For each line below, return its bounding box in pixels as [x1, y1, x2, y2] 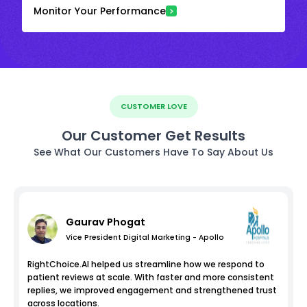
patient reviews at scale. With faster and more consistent [27, 271, 274, 283]
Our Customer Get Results [62, 125, 245, 145]
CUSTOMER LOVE [120, 100, 187, 112]
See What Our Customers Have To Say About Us [34, 145, 273, 159]
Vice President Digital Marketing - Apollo [66, 232, 224, 243]
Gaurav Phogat [66, 214, 145, 229]
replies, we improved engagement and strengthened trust [27, 284, 277, 296]
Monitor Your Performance [34, 3, 166, 18]
